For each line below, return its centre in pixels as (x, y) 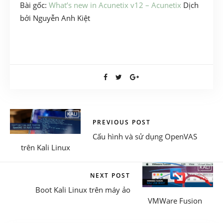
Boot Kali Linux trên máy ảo (83, 189)
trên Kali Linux (46, 147)
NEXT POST (110, 175)
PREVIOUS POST (122, 122)
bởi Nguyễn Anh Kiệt (55, 18)
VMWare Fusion (175, 200)
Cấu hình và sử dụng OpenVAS (145, 136)
